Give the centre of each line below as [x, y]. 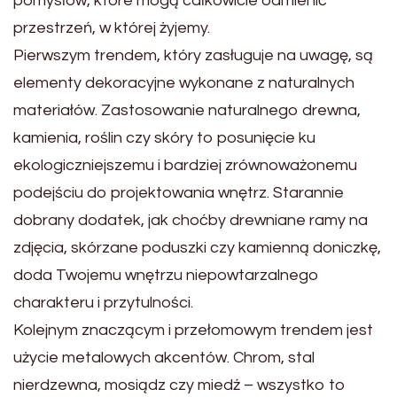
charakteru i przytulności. [103, 302]
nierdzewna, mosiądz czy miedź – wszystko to [179, 385]
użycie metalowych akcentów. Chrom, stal [164, 357]
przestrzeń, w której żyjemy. [112, 27]
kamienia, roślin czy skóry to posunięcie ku [164, 137]
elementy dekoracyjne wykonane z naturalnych [184, 82]
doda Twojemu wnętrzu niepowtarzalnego [166, 275]
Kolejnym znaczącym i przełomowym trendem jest [193, 330]
